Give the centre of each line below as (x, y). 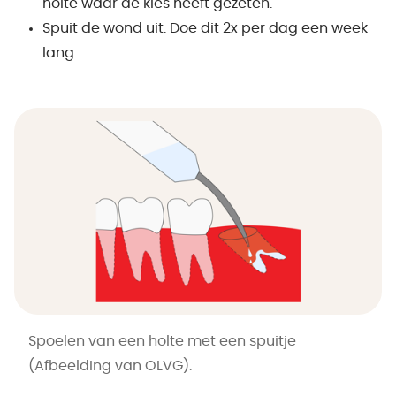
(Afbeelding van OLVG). (110, 366)
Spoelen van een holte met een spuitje (162, 341)
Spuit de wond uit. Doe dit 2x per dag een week (205, 28)
